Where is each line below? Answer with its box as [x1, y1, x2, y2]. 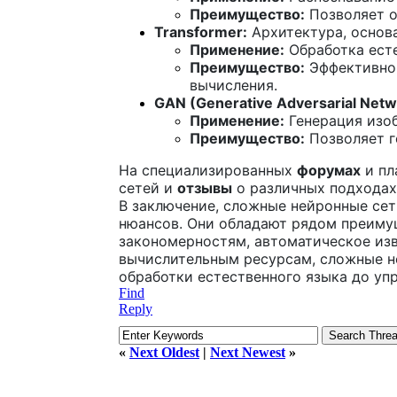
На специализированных [119, 160, 297, 179]
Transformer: [154, 22, 247, 41]
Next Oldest [129, 344, 199, 360]
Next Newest [210, 344, 285, 360]
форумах [297, 160, 361, 179]
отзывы [177, 178, 232, 197]
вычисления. [190, 75, 277, 94]
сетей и [119, 178, 177, 197]
